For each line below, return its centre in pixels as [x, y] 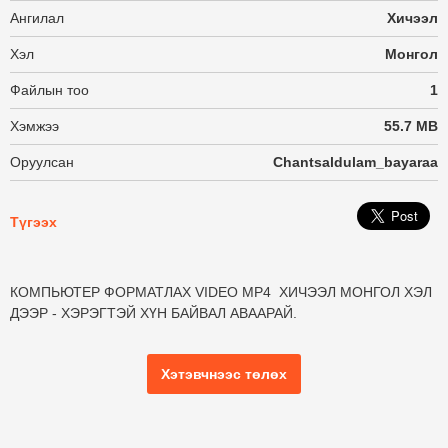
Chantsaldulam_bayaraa [355, 162]
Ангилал [37, 18]
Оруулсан [42, 162]
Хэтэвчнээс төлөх [224, 374]
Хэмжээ [34, 126]
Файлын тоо [49, 90]
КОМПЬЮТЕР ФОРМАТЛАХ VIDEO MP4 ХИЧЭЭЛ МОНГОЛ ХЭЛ [221, 292]
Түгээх [33, 222]
